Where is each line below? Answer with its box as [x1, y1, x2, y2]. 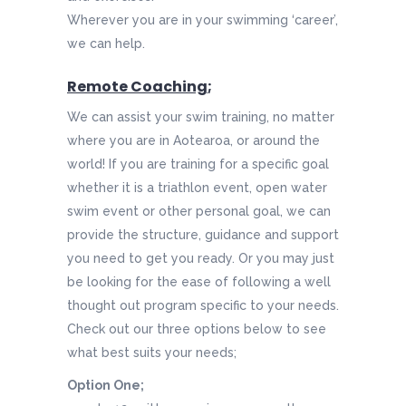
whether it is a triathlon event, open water [67, 180, 327, 196]
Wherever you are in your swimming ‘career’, [67, 13, 338, 28]
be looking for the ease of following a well [67, 275, 331, 290]
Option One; [67, 378, 144, 393]
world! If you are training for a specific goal [67, 157, 329, 172]
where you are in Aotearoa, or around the [67, 133, 320, 149]
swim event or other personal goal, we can [67, 204, 331, 219]
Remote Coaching [67, 76, 208, 98]
